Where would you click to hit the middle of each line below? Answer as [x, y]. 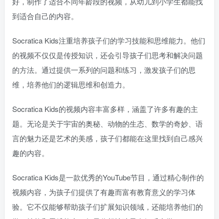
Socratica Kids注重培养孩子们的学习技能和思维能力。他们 [109, 40]
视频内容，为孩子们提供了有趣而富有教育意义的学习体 [104, 192]
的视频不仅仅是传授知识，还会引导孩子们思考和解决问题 [108, 55]
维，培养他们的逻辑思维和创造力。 [71, 84]
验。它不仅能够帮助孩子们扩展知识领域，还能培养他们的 [108, 206]
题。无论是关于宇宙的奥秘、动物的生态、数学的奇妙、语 [108, 123]
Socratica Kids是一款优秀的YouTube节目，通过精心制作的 [108, 177]
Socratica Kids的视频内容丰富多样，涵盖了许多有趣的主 [105, 109]
